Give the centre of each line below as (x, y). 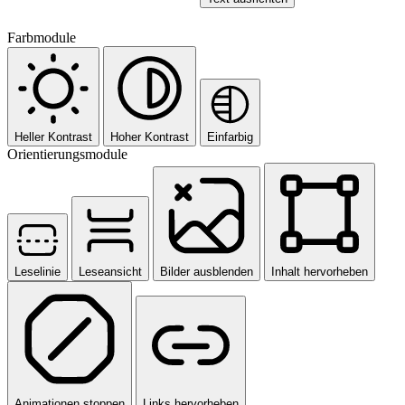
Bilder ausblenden (207, 271)
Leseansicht (110, 271)
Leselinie (38, 271)
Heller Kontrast (53, 137)
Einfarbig (230, 137)
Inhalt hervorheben (320, 271)
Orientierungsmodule (67, 154)
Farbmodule (42, 37)
